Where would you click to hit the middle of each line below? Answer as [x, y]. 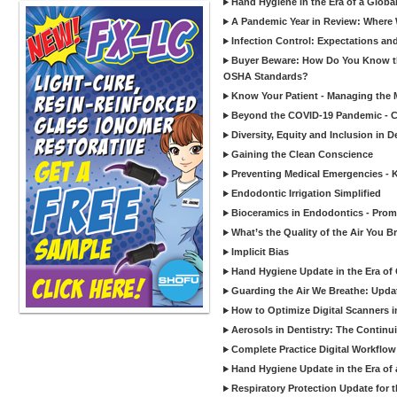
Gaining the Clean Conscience [302, 154]
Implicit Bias [260, 252]
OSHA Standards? [266, 76]
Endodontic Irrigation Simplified [306, 193]
